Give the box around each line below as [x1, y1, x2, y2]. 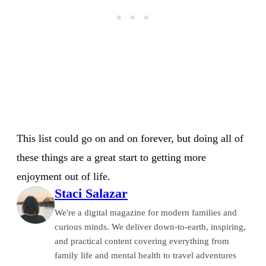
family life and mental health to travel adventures [55, 250, 236, 260]
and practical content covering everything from [55, 236, 229, 246]
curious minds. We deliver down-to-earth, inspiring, [55, 221, 246, 232]
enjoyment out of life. [17, 170, 110, 182]
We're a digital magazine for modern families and [55, 207, 237, 217]
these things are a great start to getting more [17, 151, 206, 163]
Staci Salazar [55, 185, 128, 201]
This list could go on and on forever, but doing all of [17, 132, 243, 144]
